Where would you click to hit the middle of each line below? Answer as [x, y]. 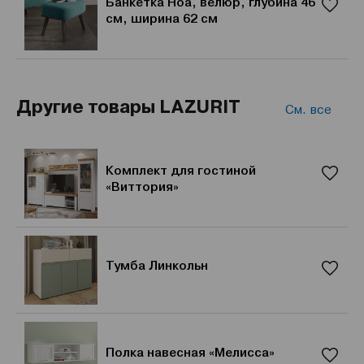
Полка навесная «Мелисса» [190, 352]
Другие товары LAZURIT [128, 106]
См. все [308, 109]
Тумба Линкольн [157, 265]
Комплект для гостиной [181, 171]
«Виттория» [142, 187]
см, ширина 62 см [162, 19]
